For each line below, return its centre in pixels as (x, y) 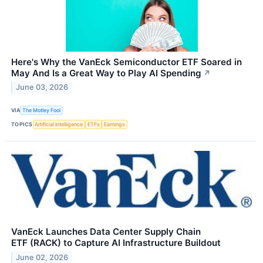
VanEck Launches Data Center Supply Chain (106, 232)
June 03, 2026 (42, 87)
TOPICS (22, 124)
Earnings (115, 124)
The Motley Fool (42, 110)
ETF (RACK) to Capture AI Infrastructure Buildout (116, 243)
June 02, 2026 (42, 257)
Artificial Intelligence (59, 124)
